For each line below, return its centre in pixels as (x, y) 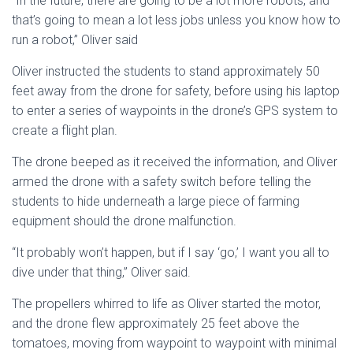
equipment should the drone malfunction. (124, 221)
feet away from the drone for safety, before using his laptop (176, 91)
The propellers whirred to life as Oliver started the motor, (166, 304)
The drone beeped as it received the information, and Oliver (175, 162)
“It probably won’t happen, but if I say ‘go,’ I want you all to (171, 253)
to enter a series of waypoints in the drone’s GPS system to (175, 111)
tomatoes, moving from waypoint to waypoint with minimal (174, 343)
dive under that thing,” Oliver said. (101, 272)
